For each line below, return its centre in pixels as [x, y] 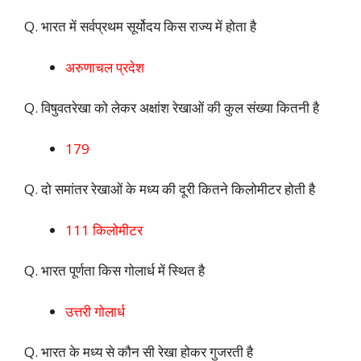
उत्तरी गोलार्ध [95, 311]
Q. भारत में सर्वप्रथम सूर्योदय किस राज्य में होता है [140, 27]
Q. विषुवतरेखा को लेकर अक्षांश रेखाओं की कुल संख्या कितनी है [172, 108]
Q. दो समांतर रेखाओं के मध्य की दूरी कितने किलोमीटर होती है [170, 189]
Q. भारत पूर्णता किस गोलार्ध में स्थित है [114, 271]
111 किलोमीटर [104, 230]
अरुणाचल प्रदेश [105, 67]
